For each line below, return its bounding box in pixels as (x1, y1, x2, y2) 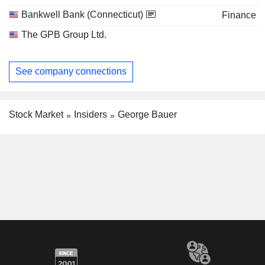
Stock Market (9, 109, 63, 119)
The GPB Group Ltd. (21, 29, 106, 40)
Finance (222, 9, 256, 20)
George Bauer (118, 109, 177, 119)
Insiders (74, 109, 107, 119)
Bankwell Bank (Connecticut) (21, 9, 143, 20)
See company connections (15, 66, 127, 77)
